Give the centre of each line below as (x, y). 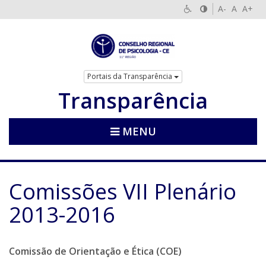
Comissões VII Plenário (123, 191)
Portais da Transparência (131, 76)
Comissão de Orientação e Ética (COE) (95, 251)
